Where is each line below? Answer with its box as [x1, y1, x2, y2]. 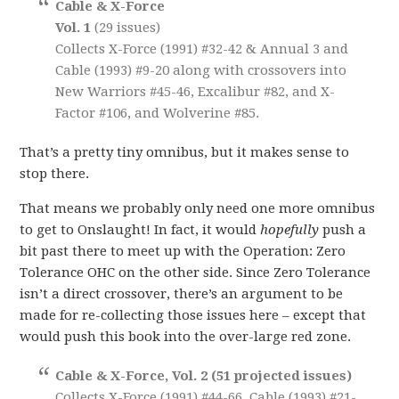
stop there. [20, 165, 90, 182]
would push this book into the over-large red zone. [20, 328, 352, 345]
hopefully [260, 221, 320, 238]
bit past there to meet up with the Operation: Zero [20, 242, 346, 259]
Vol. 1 [55, 19, 95, 36]
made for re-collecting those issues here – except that [20, 306, 367, 323]
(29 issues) [94, 19, 161, 36]
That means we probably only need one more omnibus [20, 199, 376, 216]
